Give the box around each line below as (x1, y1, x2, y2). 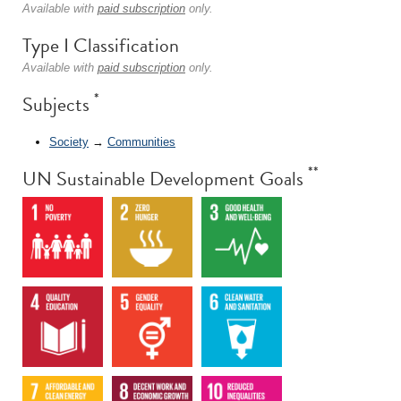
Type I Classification (22, 30, 179, 60)
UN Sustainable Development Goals (22, 163, 308, 193)
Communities (107, 134, 175, 149)
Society (49, 134, 89, 149)
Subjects (22, 90, 94, 119)
